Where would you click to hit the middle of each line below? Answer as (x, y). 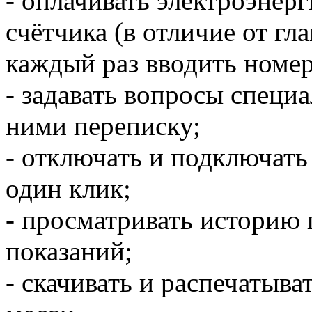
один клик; (68, 189)
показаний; (69, 251)
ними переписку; (103, 126)
